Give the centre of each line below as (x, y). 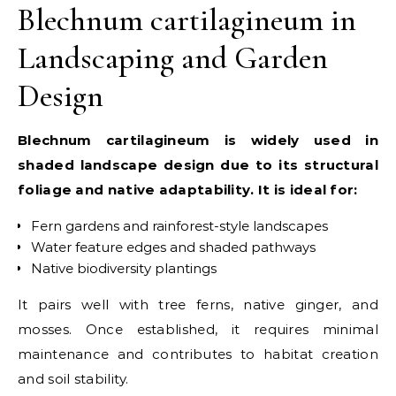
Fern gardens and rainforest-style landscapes (179, 225)
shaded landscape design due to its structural (198, 164)
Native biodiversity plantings (124, 268)
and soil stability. (73, 378)
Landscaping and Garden (173, 57)
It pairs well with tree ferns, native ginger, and (198, 304)
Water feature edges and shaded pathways (173, 247)
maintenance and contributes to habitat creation (198, 354)
